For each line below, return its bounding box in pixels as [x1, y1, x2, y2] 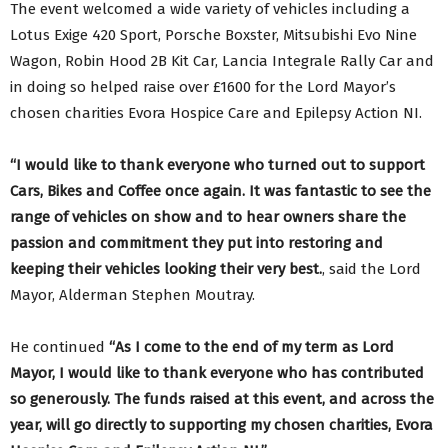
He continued [10, 338, 109, 357]
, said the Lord [322, 260, 421, 279]
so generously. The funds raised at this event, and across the [10, 390, 434, 409]
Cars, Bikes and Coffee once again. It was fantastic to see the [10, 182, 431, 201]
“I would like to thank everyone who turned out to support [10, 156, 425, 175]
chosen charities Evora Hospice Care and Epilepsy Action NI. [10, 104, 422, 123]
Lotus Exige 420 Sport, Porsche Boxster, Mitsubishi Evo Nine [10, 26, 417, 45]
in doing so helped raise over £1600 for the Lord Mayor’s [10, 78, 396, 97]
